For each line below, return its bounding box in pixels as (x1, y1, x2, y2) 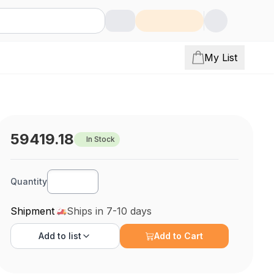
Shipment (10, 205, 55, 217)
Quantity (10, 176, 48, 187)
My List (204, 51, 237, 64)
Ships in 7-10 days (67, 205, 152, 217)
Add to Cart (154, 231, 204, 241)
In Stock (86, 135, 116, 144)
